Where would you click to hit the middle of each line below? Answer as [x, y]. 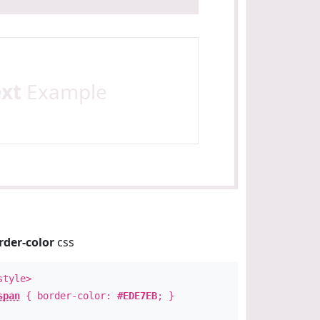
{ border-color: [68, 296]
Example [64, 91]
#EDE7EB [137, 296]
